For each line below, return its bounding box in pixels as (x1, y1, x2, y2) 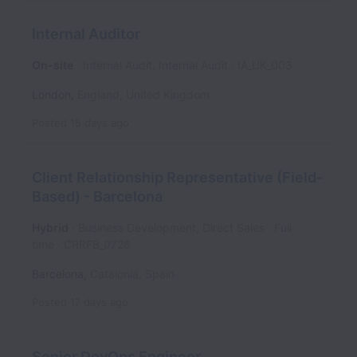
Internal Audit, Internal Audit (83, 58, 228, 72)
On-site (32, 58, 73, 72)
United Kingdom (126, 88, 210, 101)
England (77, 88, 120, 101)
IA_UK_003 (237, 58, 292, 72)
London (32, 88, 71, 101)
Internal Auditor (32, 25, 140, 42)
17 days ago (70, 296, 128, 308)
